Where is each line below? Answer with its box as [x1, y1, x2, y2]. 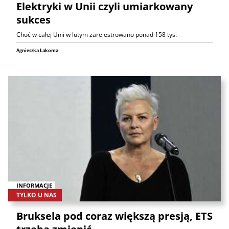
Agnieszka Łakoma [16, 47, 58, 54]
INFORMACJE [16, 181, 52, 189]
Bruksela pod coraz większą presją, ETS [16, 209, 213, 223]
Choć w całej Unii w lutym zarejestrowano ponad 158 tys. [16, 30, 177, 39]
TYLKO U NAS [16, 190, 57, 199]
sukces [16, 13, 51, 27]
